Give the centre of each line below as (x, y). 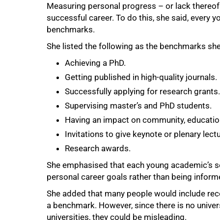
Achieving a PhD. (95, 63)
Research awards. (98, 148)
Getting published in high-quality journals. (141, 77)
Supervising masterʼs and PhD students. (138, 105)
